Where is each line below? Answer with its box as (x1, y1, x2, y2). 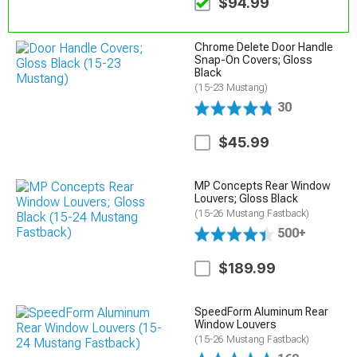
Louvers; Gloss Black (194, 191, 299, 205)
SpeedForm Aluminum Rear (194, 304, 329, 318)
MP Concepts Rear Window (194, 178, 331, 192)
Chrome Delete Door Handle (194, 40, 334, 53)
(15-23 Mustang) (194, 81, 269, 93)
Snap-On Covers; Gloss (194, 53, 313, 66)
